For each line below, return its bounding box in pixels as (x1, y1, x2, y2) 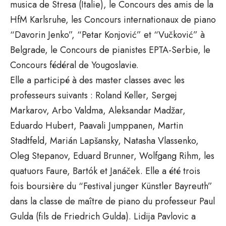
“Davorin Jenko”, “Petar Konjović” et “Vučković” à (10, 28, 205, 41)
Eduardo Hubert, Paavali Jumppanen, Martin (10, 119, 183, 132)
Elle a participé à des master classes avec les (10, 73, 185, 87)
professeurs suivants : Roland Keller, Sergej (10, 88, 177, 102)
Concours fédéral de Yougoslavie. (10, 58, 139, 72)
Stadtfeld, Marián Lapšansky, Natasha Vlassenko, (10, 134, 199, 147)
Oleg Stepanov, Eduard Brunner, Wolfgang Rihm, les (10, 149, 214, 162)
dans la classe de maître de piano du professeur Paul (10, 194, 215, 208)
